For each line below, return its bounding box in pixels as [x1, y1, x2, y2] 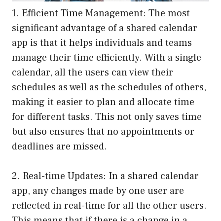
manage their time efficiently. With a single [12, 51, 201, 65]
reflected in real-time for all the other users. [12, 199, 207, 213]
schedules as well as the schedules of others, [12, 81, 206, 94]
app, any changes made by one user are [12, 184, 184, 198]
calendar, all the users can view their [12, 66, 173, 79]
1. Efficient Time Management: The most [12, 7, 190, 20]
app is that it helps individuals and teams [12, 37, 192, 50]
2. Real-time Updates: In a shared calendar [12, 170, 199, 183]
